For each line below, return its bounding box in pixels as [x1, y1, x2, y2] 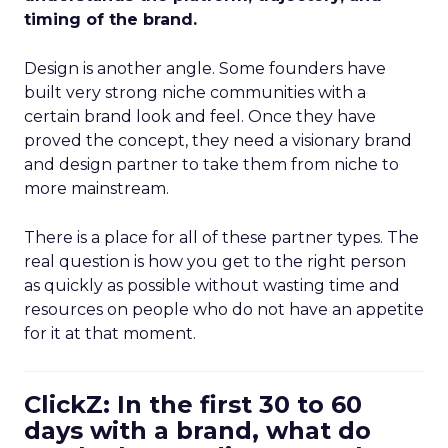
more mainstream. [24, 179, 169, 198]
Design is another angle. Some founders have [24, 59, 386, 78]
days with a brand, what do [24, 416, 371, 445]
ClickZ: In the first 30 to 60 [24, 390, 362, 419]
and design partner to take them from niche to [24, 155, 399, 174]
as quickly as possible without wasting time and [24, 276, 400, 295]
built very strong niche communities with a [24, 83, 366, 102]
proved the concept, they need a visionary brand [24, 131, 412, 150]
